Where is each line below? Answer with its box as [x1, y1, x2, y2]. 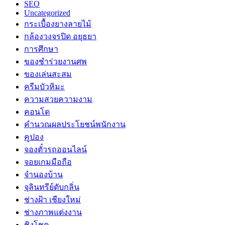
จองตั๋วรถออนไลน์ [24, 145, 87, 154]
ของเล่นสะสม [24, 69, 72, 78]
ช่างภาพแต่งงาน [24, 207, 82, 216]
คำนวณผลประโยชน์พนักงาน [24, 120, 126, 129]
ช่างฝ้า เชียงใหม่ [24, 195, 81, 204]
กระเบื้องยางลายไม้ [24, 19, 91, 28]
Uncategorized [24, 8, 70, 17]
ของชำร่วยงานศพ [24, 57, 87, 66]
